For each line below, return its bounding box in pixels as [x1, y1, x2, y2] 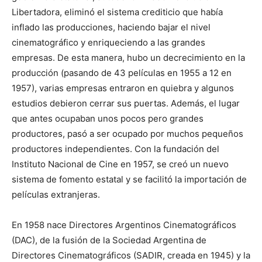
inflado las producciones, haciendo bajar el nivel [12, 21, 211, 33]
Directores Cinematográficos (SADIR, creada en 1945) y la [12, 249, 250, 261]
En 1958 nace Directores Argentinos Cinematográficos [12, 219, 236, 230]
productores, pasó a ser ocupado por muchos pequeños [12, 127, 243, 139]
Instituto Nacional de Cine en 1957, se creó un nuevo [12, 158, 229, 170]
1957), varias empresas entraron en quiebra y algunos [12, 82, 234, 94]
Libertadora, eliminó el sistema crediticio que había [12, 6, 223, 18]
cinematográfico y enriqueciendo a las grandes [12, 36, 205, 48]
